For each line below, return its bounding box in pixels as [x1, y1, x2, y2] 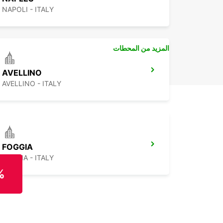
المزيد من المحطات [113, 44, 169, 53]
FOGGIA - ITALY [2, 153, 54, 162]
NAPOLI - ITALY [2, 5, 54, 14]
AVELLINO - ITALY [2, 79, 61, 88]
